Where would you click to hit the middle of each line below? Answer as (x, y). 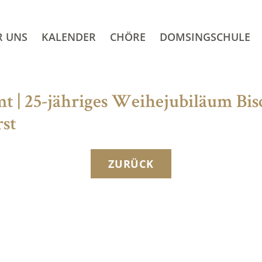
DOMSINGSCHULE (205, 37)
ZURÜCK (131, 164)
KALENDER (68, 37)
